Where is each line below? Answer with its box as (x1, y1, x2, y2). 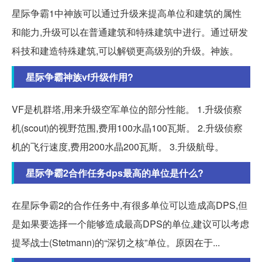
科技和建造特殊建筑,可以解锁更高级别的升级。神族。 (12, 44, 239, 58)
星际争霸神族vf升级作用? (26, 70, 133, 84)
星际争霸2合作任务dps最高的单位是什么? (26, 166, 204, 180)
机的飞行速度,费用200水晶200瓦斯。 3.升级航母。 (12, 140, 224, 154)
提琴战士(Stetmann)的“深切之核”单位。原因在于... (12, 236, 220, 250)
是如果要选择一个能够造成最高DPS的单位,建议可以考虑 (12, 217, 249, 231)
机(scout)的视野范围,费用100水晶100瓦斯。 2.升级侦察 (12, 121, 243, 135)
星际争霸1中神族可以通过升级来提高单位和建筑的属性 (12, 6, 242, 20)
